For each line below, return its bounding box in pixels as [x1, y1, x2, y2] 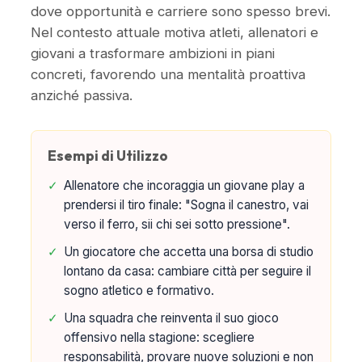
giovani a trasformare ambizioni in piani [31, 45, 275, 61]
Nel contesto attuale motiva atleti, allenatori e [31, 24, 318, 40]
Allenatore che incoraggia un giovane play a [64, 178, 305, 193]
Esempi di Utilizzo [48, 146, 168, 165]
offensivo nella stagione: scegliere [64, 330, 255, 345]
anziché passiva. [31, 87, 133, 103]
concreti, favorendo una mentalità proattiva [31, 66, 305, 82]
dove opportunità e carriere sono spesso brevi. [31, 3, 330, 19]
